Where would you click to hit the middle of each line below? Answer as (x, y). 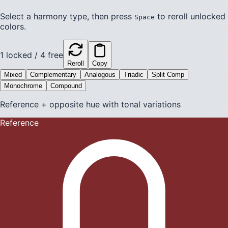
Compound (66, 85)
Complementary (53, 74)
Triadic (134, 74)
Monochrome (23, 85)
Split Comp (168, 74)
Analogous (100, 74)
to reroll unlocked (191, 16)
